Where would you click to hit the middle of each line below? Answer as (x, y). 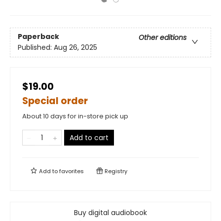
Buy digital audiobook (110, 213)
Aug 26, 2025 (75, 48)
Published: (36, 48)
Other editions (163, 38)
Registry (115, 171)
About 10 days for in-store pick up (75, 116)
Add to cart (89, 138)
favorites (72, 171)
